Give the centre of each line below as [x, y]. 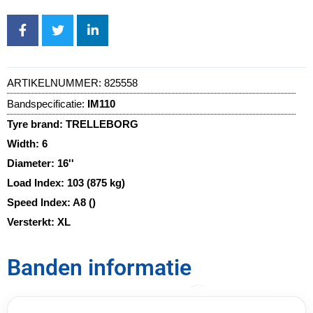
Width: [24, 143]
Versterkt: [32, 221]
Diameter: [32, 163]
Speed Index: [40, 202]
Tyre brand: [36, 124]
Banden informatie [99, 267]
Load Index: [37, 182]
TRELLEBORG [102, 124]
